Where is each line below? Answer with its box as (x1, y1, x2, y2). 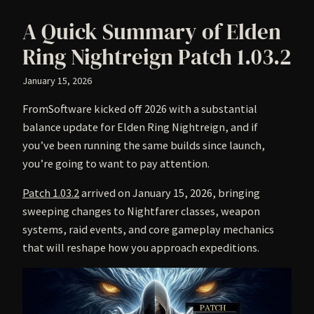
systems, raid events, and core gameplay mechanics (22, 222, 274, 237)
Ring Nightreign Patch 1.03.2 (22, 41, 291, 71)
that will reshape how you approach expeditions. (22, 240, 259, 255)
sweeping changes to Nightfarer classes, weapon (22, 204, 260, 219)
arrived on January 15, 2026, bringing (79, 186, 260, 200)
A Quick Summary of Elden (22, 16, 281, 46)
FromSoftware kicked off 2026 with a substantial (22, 101, 257, 116)
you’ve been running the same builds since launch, (22, 137, 265, 152)
